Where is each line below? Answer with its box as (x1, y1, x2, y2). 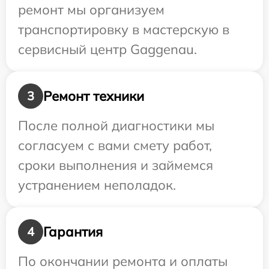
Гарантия (43, 223, 103, 240)
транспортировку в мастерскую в (18, 21, 229, 38)
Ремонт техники (43, 87, 144, 104)
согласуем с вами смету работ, (18, 137, 212, 154)
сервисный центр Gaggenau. (18, 41, 197, 58)
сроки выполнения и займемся (18, 157, 213, 174)
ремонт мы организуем (18, 1, 165, 19)
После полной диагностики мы (18, 117, 214, 134)
